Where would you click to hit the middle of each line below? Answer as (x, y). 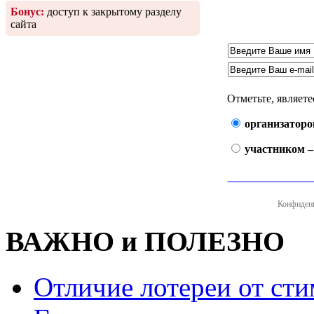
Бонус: (27, 11)
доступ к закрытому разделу (113, 11)
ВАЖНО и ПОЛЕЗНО (145, 242)
